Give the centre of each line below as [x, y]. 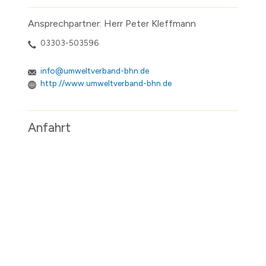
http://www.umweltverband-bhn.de [106, 83]
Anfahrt [49, 128]
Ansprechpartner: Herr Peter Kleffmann [112, 24]
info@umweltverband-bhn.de [95, 71]
